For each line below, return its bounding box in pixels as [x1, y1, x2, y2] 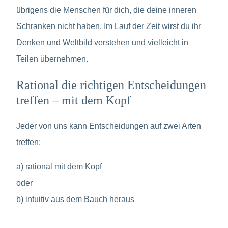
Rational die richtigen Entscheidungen [16, 78, 206, 92]
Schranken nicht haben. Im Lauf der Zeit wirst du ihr [16, 21, 201, 31]
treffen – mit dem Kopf [16, 93, 131, 107]
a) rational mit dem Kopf [16, 162, 102, 171]
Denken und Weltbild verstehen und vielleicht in [16, 38, 188, 47]
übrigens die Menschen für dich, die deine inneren [16, 5, 196, 14]
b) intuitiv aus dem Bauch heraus [16, 194, 134, 204]
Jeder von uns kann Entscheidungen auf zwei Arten [16, 121, 201, 130]
